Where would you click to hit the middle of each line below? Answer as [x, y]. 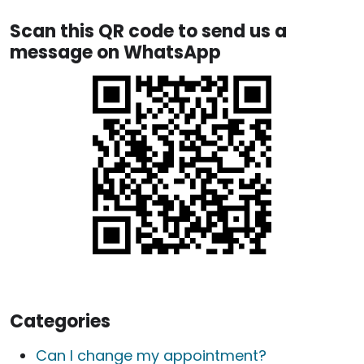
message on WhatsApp [115, 52]
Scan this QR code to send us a [148, 31]
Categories [60, 321]
